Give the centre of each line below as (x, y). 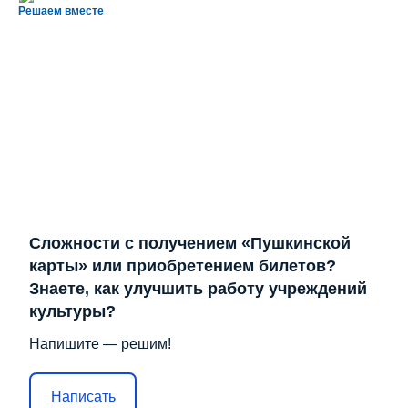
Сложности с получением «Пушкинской (190, 244)
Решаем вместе (61, 11)
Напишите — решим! (100, 344)
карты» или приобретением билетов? (183, 266)
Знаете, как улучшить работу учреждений (198, 289)
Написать (83, 396)
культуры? (72, 312)
